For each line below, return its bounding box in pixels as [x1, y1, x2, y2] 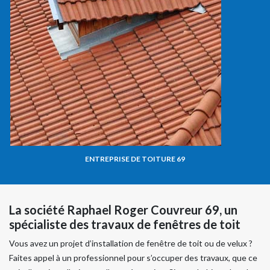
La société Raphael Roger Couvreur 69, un [9, 202, 237, 217]
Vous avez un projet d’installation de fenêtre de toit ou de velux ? [9, 237, 253, 248]
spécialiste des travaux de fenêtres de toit [9, 216, 240, 231]
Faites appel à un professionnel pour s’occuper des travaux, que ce [9, 252, 257, 263]
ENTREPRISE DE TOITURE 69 [85, 154, 185, 163]
